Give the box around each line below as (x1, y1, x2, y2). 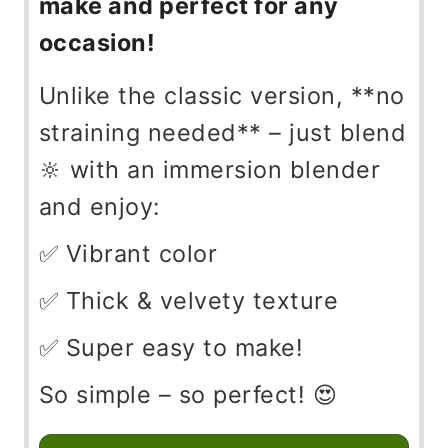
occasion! (38, 27, 156, 57)
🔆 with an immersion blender (38, 154, 381, 184)
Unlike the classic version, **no (38, 80, 405, 110)
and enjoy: (38, 191, 160, 221)
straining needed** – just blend (38, 117, 407, 147)
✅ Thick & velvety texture (38, 285, 339, 315)
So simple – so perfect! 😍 (38, 379, 338, 409)
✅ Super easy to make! (38, 332, 304, 362)
